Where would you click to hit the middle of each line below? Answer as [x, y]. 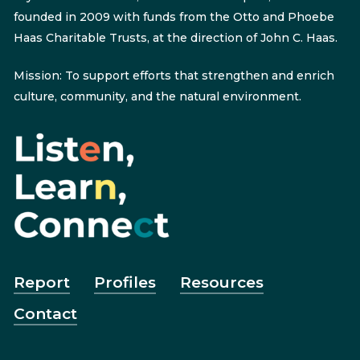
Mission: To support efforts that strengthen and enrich [174, 76]
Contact [45, 313]
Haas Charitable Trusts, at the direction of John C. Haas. [175, 38]
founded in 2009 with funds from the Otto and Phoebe [174, 17]
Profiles [125, 282]
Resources [221, 282]
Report [41, 282]
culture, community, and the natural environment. [157, 97]
